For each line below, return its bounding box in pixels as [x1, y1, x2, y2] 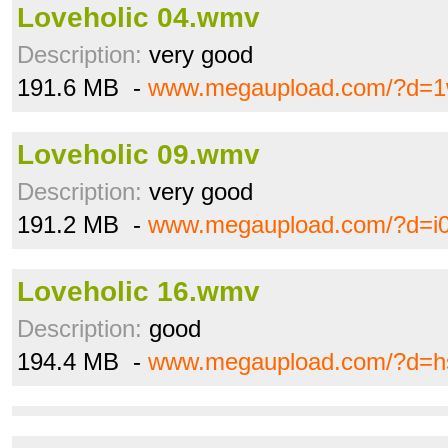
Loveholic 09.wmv [17, 139, 260, 170]
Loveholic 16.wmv [17, 276, 260, 307]
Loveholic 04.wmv [17, 2, 260, 33]
